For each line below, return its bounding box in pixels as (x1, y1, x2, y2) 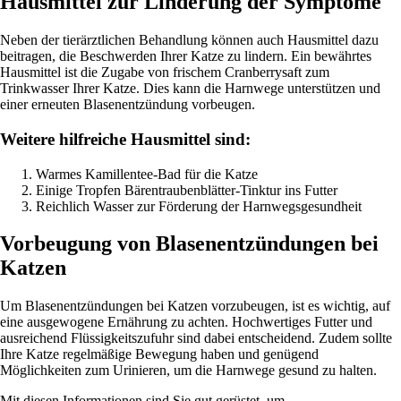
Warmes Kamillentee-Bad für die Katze (36, 166, 258, 182)
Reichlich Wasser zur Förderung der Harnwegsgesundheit (36, 198, 362, 214)
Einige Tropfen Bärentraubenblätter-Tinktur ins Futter (36, 182, 337, 198)
